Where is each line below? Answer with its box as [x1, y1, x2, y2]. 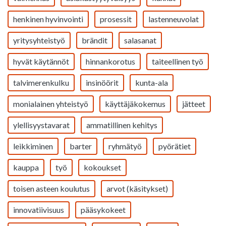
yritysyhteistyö [13, 35, 65, 45]
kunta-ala [135, 78, 168, 87]
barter [70, 141, 92, 151]
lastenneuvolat [148, 14, 199, 24]
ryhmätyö [108, 141, 142, 151]
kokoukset [84, 162, 121, 172]
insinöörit [86, 78, 119, 87]
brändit [82, 35, 107, 45]
